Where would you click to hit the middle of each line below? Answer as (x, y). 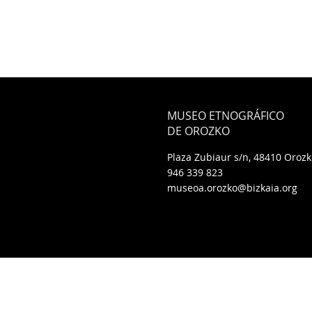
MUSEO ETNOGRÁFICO (227, 116)
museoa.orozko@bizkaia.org (232, 188)
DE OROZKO (198, 131)
